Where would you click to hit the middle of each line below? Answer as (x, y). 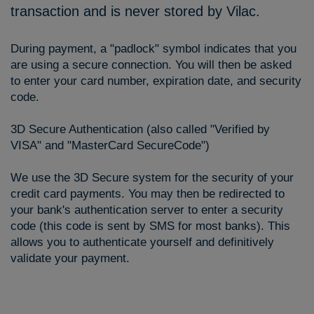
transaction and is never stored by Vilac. (135, 11)
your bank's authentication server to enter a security (147, 210)
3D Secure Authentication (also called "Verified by (140, 129)
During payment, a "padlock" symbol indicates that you (153, 48)
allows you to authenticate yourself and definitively (142, 242)
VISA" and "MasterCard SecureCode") (110, 145)
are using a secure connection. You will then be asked (151, 64)
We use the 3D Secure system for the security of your (152, 177)
